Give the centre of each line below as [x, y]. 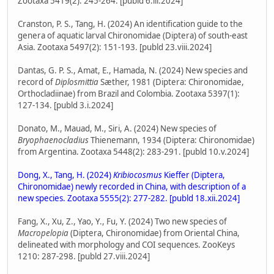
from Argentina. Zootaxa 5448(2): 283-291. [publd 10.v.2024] [133, 152]
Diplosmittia [77, 82]
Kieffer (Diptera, [194, 175]
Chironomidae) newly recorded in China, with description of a [132, 187]
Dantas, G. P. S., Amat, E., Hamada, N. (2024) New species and [133, 71]
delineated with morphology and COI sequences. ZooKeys [126, 245]
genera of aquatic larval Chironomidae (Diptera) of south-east [133, 36]
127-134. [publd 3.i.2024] [65, 106]
